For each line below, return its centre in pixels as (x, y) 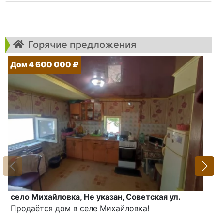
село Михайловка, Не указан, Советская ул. (96, 197)
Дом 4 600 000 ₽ (44, 65)
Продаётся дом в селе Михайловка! (80, 209)
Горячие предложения (82, 45)
